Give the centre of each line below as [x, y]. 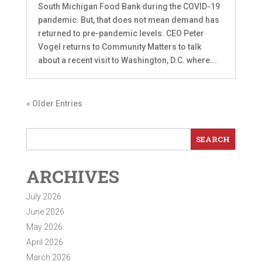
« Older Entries [54, 103]
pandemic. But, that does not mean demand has [128, 20]
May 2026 [44, 227]
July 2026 [44, 197]
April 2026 [44, 242]
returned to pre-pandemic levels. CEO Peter [121, 33]
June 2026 [45, 212]
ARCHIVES [73, 177]
